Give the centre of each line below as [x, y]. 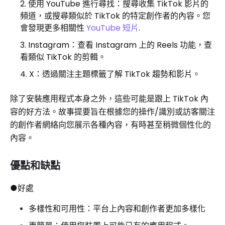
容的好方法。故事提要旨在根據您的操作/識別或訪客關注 [113, 111]
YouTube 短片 [113, 28]
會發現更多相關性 [53, 28]
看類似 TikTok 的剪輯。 [63, 57]
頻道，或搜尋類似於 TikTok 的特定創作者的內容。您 [115, 16]
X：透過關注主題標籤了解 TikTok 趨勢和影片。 [115, 74]
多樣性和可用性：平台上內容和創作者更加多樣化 [117, 208]
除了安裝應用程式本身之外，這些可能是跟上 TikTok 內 [109, 98]
